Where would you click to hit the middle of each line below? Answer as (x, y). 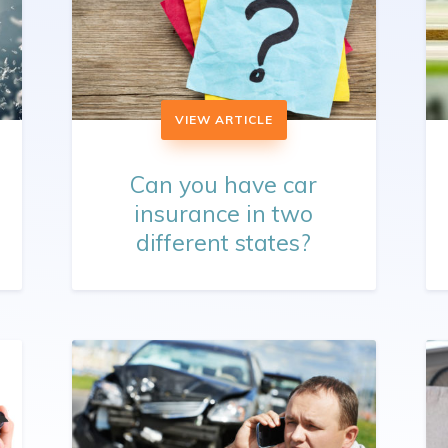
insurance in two (224, 214)
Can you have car (224, 185)
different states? (224, 243)
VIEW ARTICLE (223, 120)
